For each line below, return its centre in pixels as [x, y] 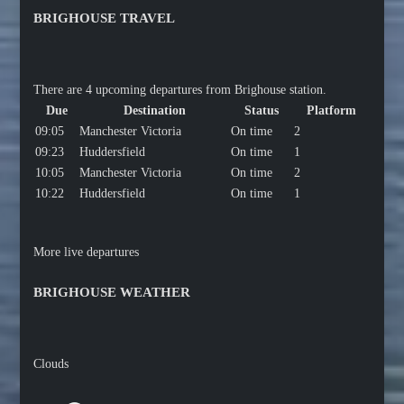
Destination [154, 110]
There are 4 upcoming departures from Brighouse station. [180, 89]
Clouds [51, 363]
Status [262, 110]
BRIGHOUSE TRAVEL [105, 18]
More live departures [87, 252]
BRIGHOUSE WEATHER [112, 292]
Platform [331, 110]
